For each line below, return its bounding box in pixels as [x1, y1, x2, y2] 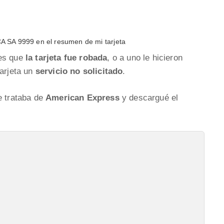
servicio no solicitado [35, 66, 123, 76]
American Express [45, 93, 119, 102]
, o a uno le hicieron [107, 53, 182, 62]
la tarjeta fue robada [25, 53, 107, 62]
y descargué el [119, 93, 178, 102]
